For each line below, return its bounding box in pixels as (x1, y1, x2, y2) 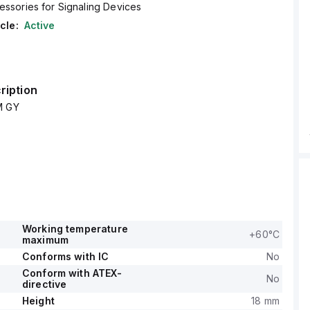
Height (21, 295, 55, 307)
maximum (21, 234, 69, 246)
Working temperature (21, 223, 128, 235)
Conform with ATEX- (21, 267, 122, 279)
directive (21, 278, 67, 290)
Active (24, 19, 55, 31)
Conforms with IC (21, 250, 109, 262)
